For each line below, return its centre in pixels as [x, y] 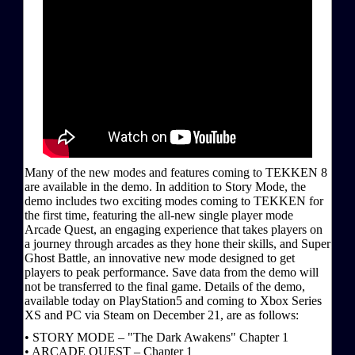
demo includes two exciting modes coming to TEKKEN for [174, 200]
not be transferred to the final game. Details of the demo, [165, 286]
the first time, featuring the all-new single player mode [159, 215]
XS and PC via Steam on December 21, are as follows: [162, 315]
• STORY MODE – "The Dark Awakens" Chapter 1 [157, 337]
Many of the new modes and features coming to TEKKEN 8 [176, 172]
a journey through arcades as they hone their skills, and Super [177, 243]
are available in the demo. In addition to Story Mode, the [165, 186]
